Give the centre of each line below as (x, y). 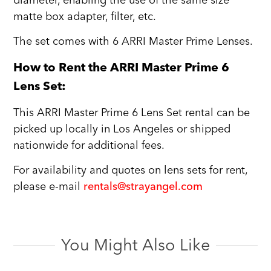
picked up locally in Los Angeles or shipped (122, 129)
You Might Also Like (135, 245)
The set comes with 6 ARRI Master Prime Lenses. (133, 41)
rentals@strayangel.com (143, 187)
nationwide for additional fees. (89, 145)
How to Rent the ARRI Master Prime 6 (122, 67)
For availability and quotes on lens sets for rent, (131, 171)
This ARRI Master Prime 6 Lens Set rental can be (132, 113)
